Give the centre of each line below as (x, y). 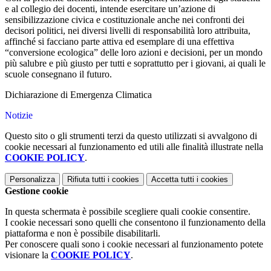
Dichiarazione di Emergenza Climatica (78, 95)
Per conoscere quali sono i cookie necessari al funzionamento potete (134, 244)
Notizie (19, 116)
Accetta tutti (173, 180)
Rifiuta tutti (86, 180)
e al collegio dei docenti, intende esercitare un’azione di (110, 9)
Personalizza (32, 180)
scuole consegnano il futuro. (58, 74)
